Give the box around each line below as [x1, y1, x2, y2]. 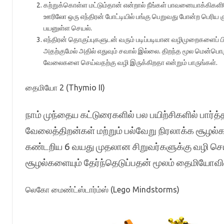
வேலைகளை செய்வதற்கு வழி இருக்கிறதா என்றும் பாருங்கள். [43, 58, 217, 66]
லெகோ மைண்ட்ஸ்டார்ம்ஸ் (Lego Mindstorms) [25, 185, 179, 194]
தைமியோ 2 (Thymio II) [25, 83, 105, 92]
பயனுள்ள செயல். [43, 24, 92, 32]
